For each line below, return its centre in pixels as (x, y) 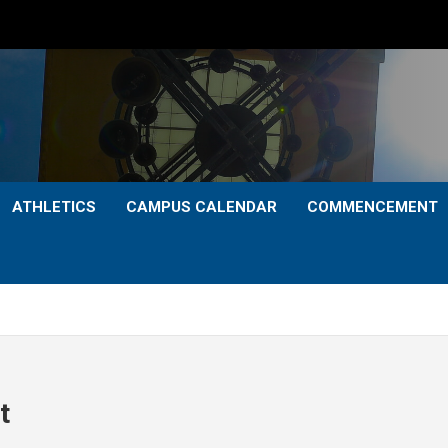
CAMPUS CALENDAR (201, 207)
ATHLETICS (54, 207)
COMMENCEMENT (372, 207)
